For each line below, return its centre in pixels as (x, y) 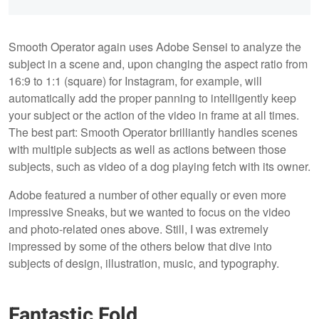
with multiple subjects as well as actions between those (147, 149)
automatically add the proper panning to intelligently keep (152, 98)
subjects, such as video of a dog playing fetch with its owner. (159, 166)
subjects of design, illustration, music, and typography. (144, 263)
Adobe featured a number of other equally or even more (147, 194)
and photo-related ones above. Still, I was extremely (138, 229)
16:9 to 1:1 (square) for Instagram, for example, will (135, 80)
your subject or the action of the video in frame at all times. (154, 115)
